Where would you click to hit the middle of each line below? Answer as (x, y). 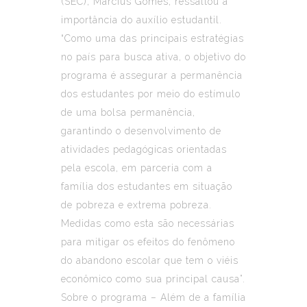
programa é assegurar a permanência (152, 75)
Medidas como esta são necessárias (148, 223)
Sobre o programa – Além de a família (153, 297)
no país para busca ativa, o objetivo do (153, 57)
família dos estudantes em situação (147, 186)
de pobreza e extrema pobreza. (136, 205)
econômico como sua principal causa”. (153, 279)
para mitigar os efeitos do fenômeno (148, 242)
